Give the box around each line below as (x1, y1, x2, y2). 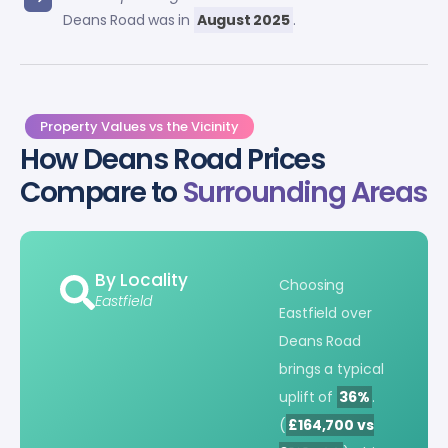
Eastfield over (279, 303, 372, 324)
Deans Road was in (63, 9, 194, 30)
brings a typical (279, 359, 384, 380)
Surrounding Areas (182, 172, 427, 212)
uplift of (279, 387, 337, 408)
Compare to (20, 172, 183, 212)
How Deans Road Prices (20, 139, 325, 179)
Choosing (279, 275, 345, 296)
